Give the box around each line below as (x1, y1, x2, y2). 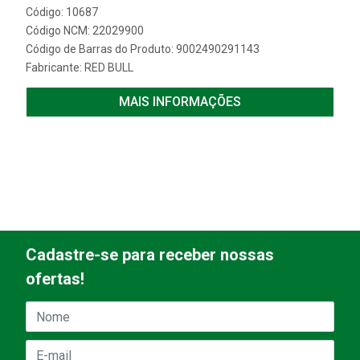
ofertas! (26, 269, 84, 288)
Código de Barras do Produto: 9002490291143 (26, 43, 260, 55)
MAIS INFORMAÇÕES (119, 94, 241, 109)
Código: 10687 (26, 6, 98, 18)
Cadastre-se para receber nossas (26, 245, 274, 264)
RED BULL (84, 61, 133, 74)
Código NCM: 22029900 (26, 24, 144, 37)
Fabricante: (26, 61, 84, 74)
